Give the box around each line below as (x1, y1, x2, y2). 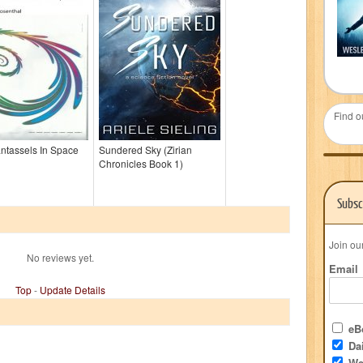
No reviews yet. (26, 250, 94, 264)
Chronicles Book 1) (99, 156, 183, 170)
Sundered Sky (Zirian (99, 143, 192, 156)
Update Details (39, 283, 105, 297)
